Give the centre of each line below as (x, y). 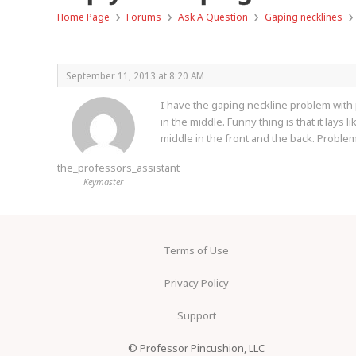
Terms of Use (196, 250)
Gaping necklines (304, 17)
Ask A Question (213, 17)
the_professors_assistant (118, 168)
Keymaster (103, 182)
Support (196, 315)
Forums (144, 17)
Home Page (83, 17)
